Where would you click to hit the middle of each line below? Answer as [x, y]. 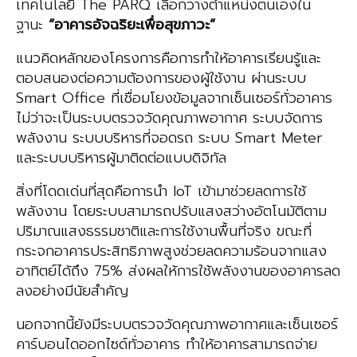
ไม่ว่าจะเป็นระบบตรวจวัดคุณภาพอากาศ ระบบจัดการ [169, 118]
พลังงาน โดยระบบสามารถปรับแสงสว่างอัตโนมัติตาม [171, 212]
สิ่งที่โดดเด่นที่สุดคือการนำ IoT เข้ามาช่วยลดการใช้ [161, 192]
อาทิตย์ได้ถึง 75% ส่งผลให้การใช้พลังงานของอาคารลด [178, 271]
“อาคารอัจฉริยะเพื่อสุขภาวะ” [132, 25]
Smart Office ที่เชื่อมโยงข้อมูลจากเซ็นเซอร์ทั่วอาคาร [174, 98]
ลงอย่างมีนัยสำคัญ [72, 291]
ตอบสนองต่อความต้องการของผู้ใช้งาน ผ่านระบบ [161, 78]
